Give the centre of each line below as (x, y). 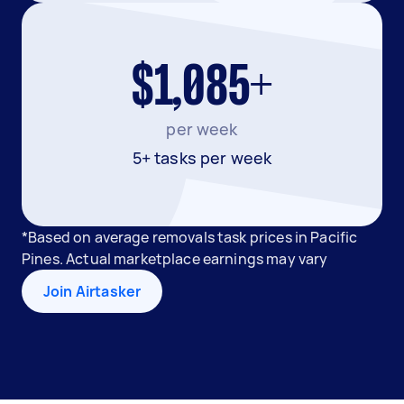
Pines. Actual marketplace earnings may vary (175, 259)
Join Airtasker (92, 291)
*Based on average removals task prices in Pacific (190, 237)
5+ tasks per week (202, 158)
